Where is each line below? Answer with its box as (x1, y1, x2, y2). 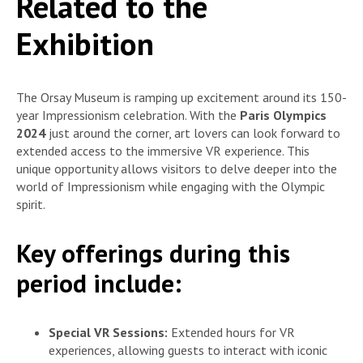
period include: (16, 267, 181, 301)
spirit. (16, 195, 45, 212)
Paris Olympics (240, 106, 327, 123)
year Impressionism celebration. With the (16, 106, 240, 123)
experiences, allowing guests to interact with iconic (49, 342, 327, 359)
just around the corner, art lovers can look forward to (45, 124, 340, 141)
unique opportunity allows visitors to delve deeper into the (16, 160, 337, 177)
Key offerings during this (16, 237, 290, 271)
